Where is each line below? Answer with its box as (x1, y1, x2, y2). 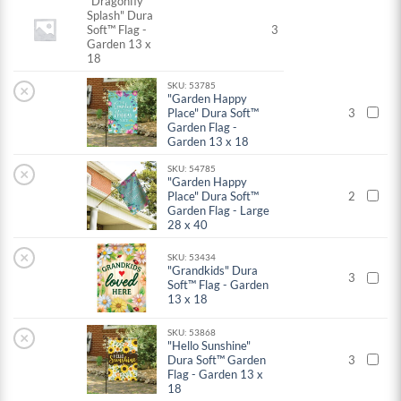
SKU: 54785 (167, 163, 217, 175)
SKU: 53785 (167, 80, 217, 91)
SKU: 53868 (167, 327, 217, 338)
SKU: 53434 (167, 252, 217, 263)
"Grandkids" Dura (167, 263, 259, 278)
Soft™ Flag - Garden (167, 277, 269, 293)
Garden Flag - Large (167, 203, 270, 218)
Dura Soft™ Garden (167, 353, 267, 368)
